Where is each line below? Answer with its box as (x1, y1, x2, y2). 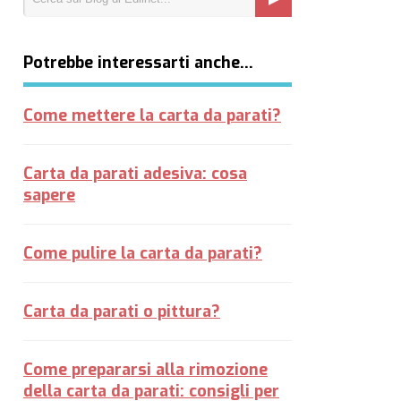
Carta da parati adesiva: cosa (23, 163, 247, 184)
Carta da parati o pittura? (23, 301, 220, 322)
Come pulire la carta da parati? (23, 243, 262, 264)
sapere (23, 184, 75, 206)
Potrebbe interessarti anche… (23, 52, 253, 73)
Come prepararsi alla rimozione (23, 359, 268, 380)
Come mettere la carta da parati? (23, 105, 281, 126)
